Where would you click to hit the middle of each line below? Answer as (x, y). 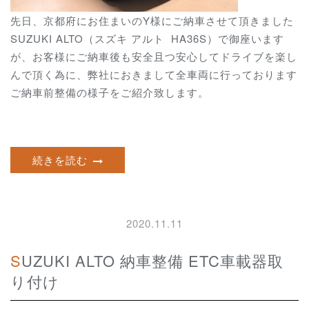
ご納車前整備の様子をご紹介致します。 (110, 92)
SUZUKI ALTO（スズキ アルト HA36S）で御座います (147, 38)
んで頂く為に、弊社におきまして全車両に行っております (154, 74)
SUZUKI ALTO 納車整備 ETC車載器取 (16, 261)
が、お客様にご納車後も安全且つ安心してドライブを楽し (154, 56)
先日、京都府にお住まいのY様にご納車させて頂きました (152, 20)
